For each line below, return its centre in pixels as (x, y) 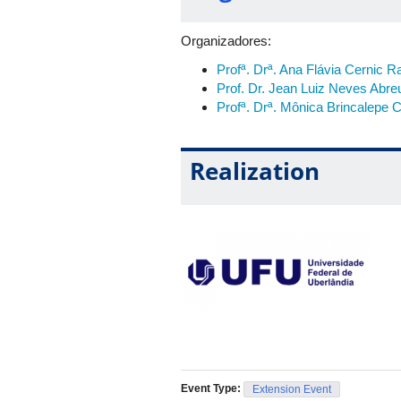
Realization (255, 171)
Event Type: (212, 389)
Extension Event (292, 390)
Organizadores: (226, 41)
